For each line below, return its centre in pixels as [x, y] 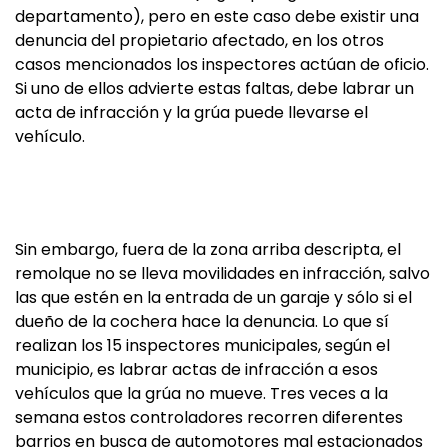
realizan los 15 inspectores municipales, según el [202, 345]
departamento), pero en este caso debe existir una [217, 16]
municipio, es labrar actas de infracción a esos [196, 369]
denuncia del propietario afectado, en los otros [199, 40]
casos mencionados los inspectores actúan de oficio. [222, 64]
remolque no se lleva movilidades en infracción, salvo [222, 273]
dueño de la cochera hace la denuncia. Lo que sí [202, 321]
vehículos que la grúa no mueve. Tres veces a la [201, 393]
